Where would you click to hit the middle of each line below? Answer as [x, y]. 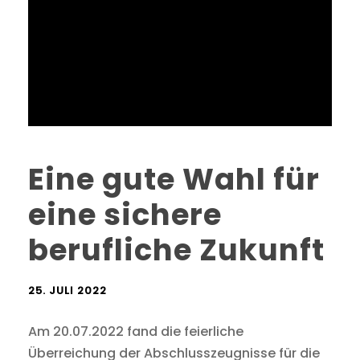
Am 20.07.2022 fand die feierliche [136, 331]
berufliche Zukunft [176, 250]
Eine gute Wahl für [174, 179]
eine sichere [125, 214]
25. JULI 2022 [67, 290]
